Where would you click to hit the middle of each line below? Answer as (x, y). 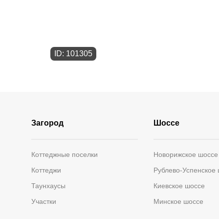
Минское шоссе (178, 201)
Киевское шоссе (179, 186)
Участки (44, 201)
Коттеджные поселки (65, 154)
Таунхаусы (48, 186)
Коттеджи (46, 170)
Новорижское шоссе (186, 154)
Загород (47, 123)
